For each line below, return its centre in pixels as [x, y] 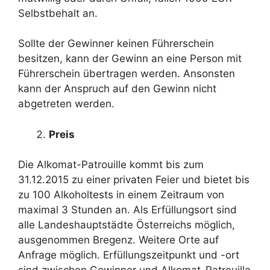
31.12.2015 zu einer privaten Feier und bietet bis [134, 180]
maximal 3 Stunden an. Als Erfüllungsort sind [127, 210]
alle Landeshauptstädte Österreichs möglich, [127, 225]
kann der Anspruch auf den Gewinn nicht [117, 89]
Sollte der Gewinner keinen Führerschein [116, 43]
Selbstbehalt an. [58, 13]
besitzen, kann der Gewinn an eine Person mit [130, 58]
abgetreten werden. [66, 104]
